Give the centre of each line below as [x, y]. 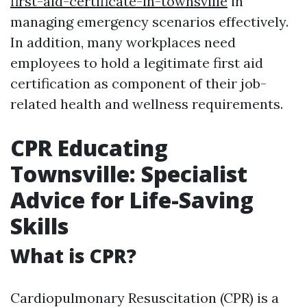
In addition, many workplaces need [123, 42]
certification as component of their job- [138, 84]
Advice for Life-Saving [132, 200]
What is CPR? [73, 256]
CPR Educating [89, 148]
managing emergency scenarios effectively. [149, 22]
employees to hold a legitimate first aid [137, 63]
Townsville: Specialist [129, 174]
